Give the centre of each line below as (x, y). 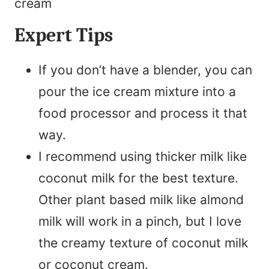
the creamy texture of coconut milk (143, 243)
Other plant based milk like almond (141, 199)
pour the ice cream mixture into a (137, 91)
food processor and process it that (143, 113)
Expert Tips (64, 35)
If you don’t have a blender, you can (145, 70)
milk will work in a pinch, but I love (140, 221)
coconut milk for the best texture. (138, 178)
